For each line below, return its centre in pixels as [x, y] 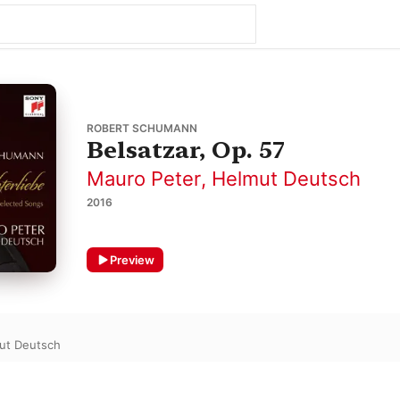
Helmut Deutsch [286, 179]
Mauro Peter [143, 179]
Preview [132, 259]
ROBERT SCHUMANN [142, 129]
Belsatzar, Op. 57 [185, 150]
